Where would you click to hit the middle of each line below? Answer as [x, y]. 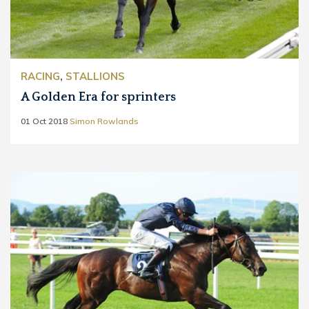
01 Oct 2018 [44, 121]
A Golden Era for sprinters [98, 97]
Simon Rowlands [104, 121]
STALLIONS [95, 76]
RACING [40, 76]
